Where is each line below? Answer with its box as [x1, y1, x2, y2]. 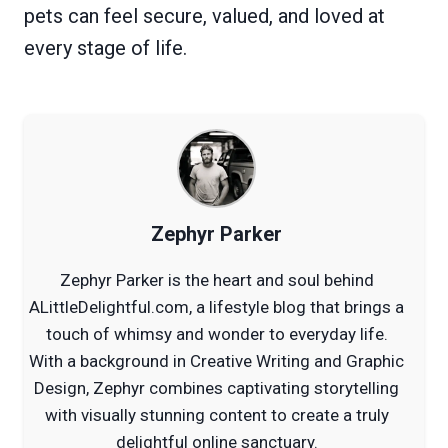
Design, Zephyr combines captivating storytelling [34, 377, 399, 398]
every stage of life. [24, 35, 187, 60]
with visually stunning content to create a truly [44, 404, 389, 425]
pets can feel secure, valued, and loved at [24, 3, 385, 28]
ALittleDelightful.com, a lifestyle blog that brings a [29, 296, 404, 317]
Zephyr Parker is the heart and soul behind [59, 269, 374, 290]
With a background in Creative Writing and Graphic [29, 350, 404, 371]
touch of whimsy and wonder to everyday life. [45, 323, 388, 344]
